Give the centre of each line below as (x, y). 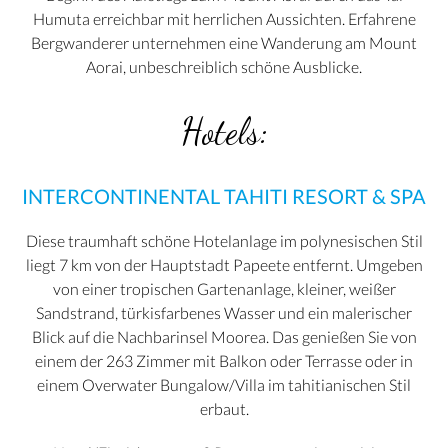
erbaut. (224, 409)
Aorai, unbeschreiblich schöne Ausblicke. (224, 67)
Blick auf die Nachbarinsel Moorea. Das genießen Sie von (224, 337)
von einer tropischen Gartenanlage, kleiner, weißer (224, 289)
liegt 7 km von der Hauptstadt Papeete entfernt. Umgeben (224, 265)
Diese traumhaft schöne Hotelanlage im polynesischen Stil (224, 241)
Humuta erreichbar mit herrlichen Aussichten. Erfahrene (224, 19)
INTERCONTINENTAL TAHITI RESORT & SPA (224, 196)
